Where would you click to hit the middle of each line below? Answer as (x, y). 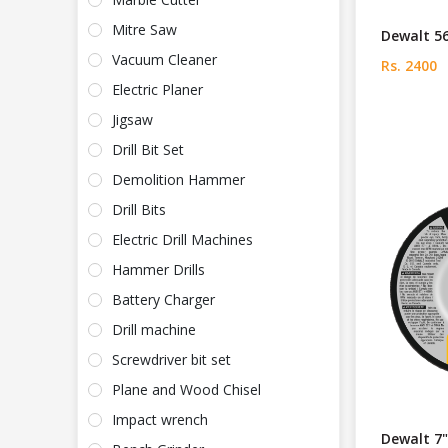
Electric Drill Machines (182, 240)
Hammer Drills (158, 270)
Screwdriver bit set (171, 360)
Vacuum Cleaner (164, 60)
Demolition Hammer (178, 180)
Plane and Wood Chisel (186, 390)
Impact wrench (160, 420)
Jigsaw (132, 120)
